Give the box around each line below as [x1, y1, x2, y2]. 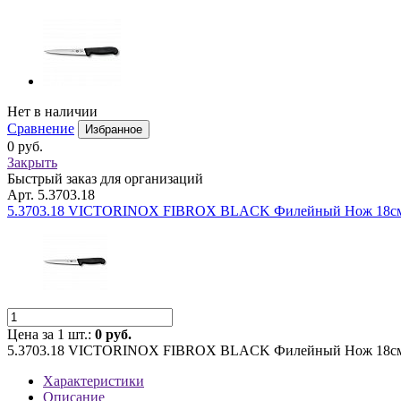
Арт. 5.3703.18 [7, 187, 95, 202]
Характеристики [43, 373, 144, 388]
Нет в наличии [7, 104, 98, 119]
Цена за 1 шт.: [7, 327, 95, 342]
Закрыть [7, 155, 57, 170]
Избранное [85, 123, 142, 136]
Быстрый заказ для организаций [7, 171, 203, 186]
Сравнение [7, 121, 74, 136]
